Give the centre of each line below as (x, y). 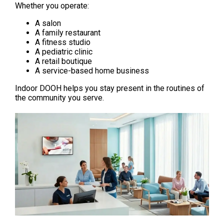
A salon (48, 23)
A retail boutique (63, 61)
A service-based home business (92, 70)
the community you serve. (59, 97)
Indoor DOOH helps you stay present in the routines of (110, 88)
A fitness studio (63, 42)
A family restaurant (68, 32)
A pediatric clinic (64, 51)
